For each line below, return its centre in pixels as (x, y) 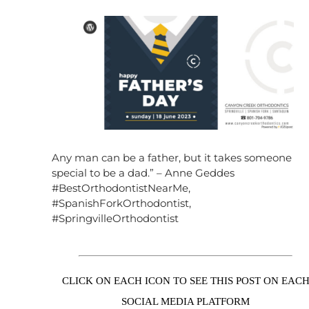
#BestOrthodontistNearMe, (121, 188)
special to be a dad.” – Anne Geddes (143, 172)
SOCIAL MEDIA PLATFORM (186, 301)
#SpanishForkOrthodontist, (121, 203)
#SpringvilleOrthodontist (115, 218)
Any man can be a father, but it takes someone (172, 157)
